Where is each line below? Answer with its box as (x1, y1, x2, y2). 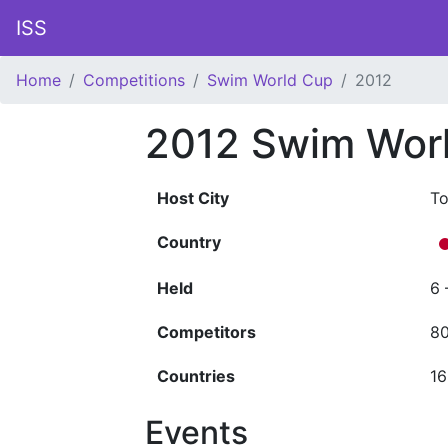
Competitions (83, 70, 185, 90)
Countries (157, 366, 235, 386)
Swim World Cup (207, 70, 333, 90)
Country (157, 232, 221, 252)
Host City (157, 188, 229, 208)
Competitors (157, 322, 256, 342)
